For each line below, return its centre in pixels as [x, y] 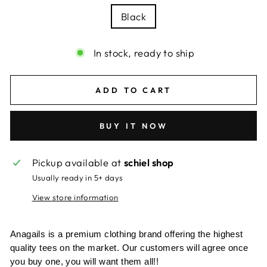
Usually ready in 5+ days [77, 178]
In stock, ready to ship [144, 53]
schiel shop [149, 163]
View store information [75, 198]
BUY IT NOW [133, 126]
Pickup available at [78, 163]
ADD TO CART [133, 90]
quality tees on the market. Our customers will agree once [129, 248]
